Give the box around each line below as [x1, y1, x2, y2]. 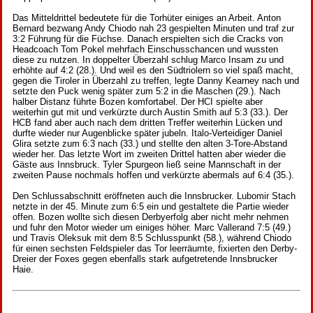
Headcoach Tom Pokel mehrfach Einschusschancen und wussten [13, 44, 278, 55]
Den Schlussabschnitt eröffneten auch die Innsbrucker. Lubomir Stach [13, 191, 296, 202]
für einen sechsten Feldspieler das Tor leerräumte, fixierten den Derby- [13, 243, 297, 254]
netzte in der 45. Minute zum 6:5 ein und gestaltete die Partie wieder [13, 201, 289, 212]
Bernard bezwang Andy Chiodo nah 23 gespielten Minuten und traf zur [13, 23, 294, 34]
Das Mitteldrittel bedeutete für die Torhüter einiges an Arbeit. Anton [13, 13, 281, 24]
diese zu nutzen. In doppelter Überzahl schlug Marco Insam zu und [13, 54, 284, 66]
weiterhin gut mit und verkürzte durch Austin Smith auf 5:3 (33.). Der [13, 107, 288, 118]
